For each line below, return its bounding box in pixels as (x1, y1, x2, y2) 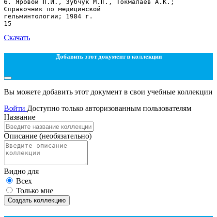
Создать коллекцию (8, 197, 66, 204)
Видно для (4, 167, 39, 176)
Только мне (16, 186, 53, 195)
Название (4, 113, 35, 122)
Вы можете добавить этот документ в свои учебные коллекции (4, 88, 213, 96)
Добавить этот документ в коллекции (55, 52, 162, 60)
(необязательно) (39, 132, 92, 140)
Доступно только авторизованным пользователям (27, 104, 191, 113)
